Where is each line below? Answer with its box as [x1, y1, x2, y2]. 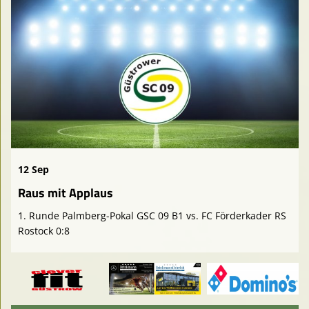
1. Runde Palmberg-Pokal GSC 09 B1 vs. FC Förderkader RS [18, 208, 286, 222]
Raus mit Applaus [18, 183, 113, 202]
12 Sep [18, 162, 49, 176]
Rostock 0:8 [18, 223, 70, 237]
